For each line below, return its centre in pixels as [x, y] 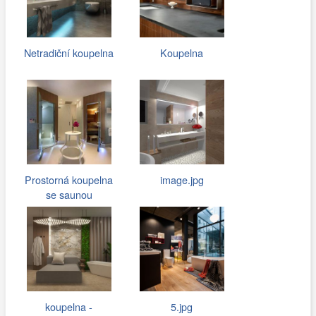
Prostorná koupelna [69, 179]
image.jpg [182, 179]
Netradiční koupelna [69, 52]
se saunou [69, 194]
